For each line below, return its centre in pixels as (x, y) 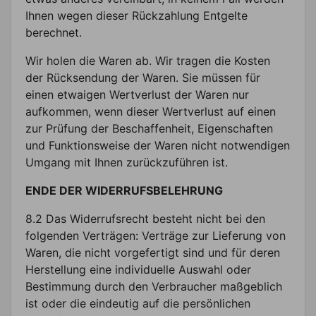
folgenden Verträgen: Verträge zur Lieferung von (156, 235)
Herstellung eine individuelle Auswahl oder (138, 269)
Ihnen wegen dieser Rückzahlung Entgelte (136, 15)
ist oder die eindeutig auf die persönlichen (138, 303)
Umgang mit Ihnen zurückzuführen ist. (127, 162)
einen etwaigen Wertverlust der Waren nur (137, 94)
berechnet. (54, 32)
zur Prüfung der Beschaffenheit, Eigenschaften (149, 128)
